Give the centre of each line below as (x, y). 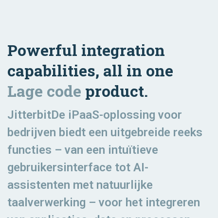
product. (115, 91)
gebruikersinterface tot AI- (78, 167)
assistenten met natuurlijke (80, 185)
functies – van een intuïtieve (83, 150)
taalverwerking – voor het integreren (104, 202)
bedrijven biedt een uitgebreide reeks (105, 132)
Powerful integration (86, 50)
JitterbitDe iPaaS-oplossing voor (95, 115)
